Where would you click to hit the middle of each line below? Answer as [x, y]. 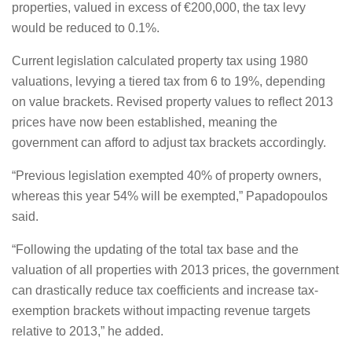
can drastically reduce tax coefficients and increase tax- [165, 290]
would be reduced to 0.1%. [86, 28]
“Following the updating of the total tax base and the [155, 249]
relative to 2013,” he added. [88, 331]
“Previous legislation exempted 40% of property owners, [167, 176]
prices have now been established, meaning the [145, 122]
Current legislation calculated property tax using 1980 [160, 61]
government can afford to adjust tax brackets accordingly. [169, 143]
